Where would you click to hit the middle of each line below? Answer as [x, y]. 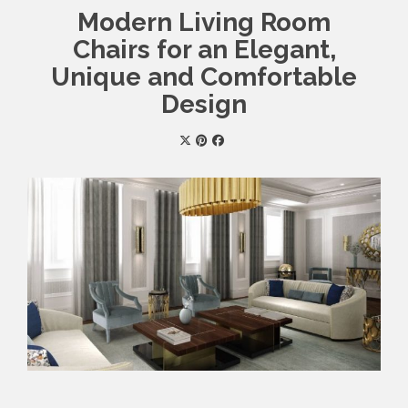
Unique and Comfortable [204, 77]
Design [204, 105]
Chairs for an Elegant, [204, 50]
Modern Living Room [204, 23]
